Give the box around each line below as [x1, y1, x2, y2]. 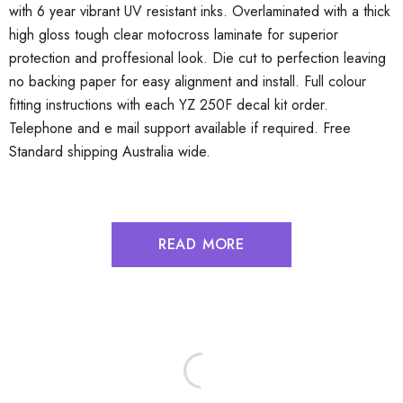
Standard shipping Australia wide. [9, 141, 210, 162]
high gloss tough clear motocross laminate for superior [9, 24, 338, 45]
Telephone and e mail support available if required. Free [9, 118, 351, 139]
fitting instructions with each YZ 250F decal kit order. [9, 94, 328, 115]
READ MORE [157, 234, 246, 255]
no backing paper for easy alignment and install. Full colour [9, 71, 366, 92]
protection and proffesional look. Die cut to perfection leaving [9, 48, 386, 68]
